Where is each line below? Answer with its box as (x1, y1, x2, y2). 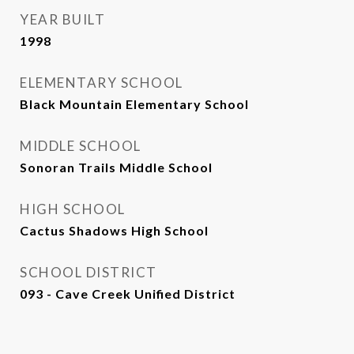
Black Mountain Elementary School (20, 96, 249, 111)
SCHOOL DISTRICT (20, 264, 157, 281)
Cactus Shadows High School (20, 223, 209, 238)
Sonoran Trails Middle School (20, 160, 213, 175)
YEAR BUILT (20, 11, 105, 28)
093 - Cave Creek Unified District (20, 286, 235, 301)
